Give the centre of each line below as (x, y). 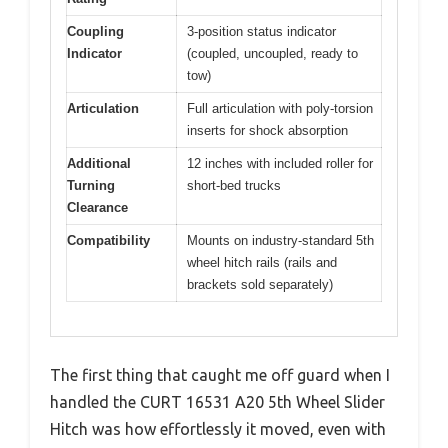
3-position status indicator (261, 31)
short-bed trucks (234, 185)
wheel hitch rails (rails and (262, 262)
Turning (91, 185)
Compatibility (108, 240)
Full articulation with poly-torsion (280, 108)
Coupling (95, 31)
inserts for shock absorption (267, 130)
